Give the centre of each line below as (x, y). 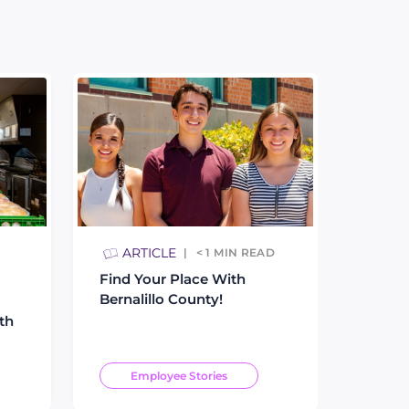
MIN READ (245, 252)
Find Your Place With (173, 278)
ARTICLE (149, 252)
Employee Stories (179, 375)
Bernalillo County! (161, 299)
